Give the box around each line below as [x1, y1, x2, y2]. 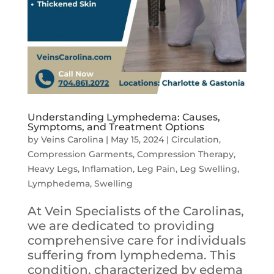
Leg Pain [136, 163, 176, 174]
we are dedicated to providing [27, 218, 215, 233]
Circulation [171, 133, 219, 145]
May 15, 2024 [110, 133, 164, 145]
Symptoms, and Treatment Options [27, 120, 204, 133]
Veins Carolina [40, 133, 103, 145]
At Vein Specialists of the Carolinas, [27, 203, 244, 218]
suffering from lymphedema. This [27, 247, 235, 262]
